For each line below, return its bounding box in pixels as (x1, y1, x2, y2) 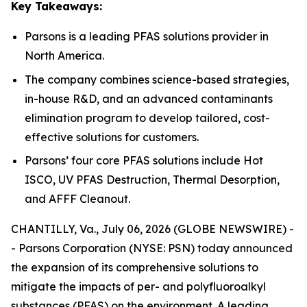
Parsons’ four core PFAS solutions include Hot (25, 153, 263, 168)
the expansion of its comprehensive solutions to (11, 260, 258, 275)
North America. (25, 49, 104, 62)
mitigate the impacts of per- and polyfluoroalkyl (11, 280, 266, 294)
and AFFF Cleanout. (25, 192, 130, 206)
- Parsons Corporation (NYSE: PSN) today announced (11, 241, 293, 256)
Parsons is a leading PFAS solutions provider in (25, 29, 269, 43)
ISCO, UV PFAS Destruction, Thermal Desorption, (25, 173, 280, 187)
